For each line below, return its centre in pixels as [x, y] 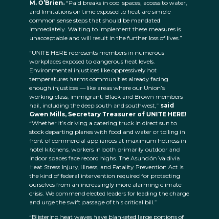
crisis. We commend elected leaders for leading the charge [109, 194]
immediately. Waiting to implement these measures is [105, 29]
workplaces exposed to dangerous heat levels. [92, 62]
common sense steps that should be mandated [95, 21]
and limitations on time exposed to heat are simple [100, 12]
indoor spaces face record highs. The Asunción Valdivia [105, 158]
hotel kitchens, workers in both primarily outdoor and [105, 150]
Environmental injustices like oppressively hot [93, 70]
